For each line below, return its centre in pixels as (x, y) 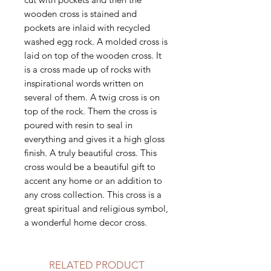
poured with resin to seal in (78, 125)
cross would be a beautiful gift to (90, 166)
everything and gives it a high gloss (94, 139)
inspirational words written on (84, 83)
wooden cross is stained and (80, 13)
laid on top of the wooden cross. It (93, 55)
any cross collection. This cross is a (93, 194)
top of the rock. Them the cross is (90, 111)
